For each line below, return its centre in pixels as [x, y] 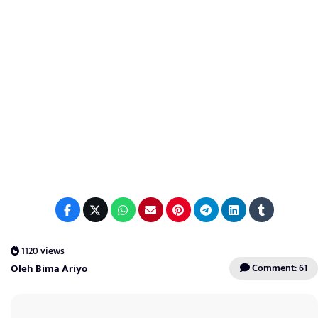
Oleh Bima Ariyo [49, 269]
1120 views [42, 251]
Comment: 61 [279, 268]
